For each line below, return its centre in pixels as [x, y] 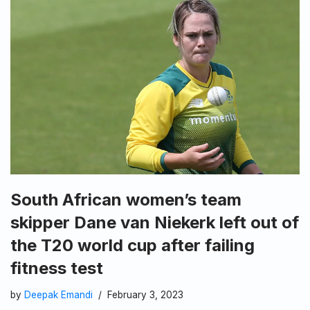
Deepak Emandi [58, 295]
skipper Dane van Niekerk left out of [155, 223]
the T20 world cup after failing [133, 246]
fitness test [57, 268]
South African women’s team [126, 200]
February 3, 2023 [145, 295]
